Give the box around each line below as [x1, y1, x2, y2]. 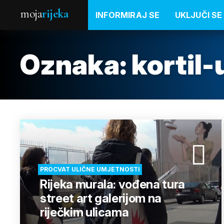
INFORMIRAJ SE [95, 10, 160, 20]
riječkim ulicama [40, 205, 129, 219]
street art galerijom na [40, 191, 161, 205]
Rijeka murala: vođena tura [40, 177, 185, 191]
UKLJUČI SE [174, 10, 222, 20]
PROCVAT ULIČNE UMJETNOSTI [40, 165, 140, 173]
